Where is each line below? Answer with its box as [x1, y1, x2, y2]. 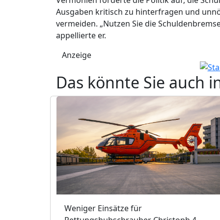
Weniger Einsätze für [64, 202, 142, 214]
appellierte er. [56, 29, 106, 41]
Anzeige [62, 49, 91, 60]
